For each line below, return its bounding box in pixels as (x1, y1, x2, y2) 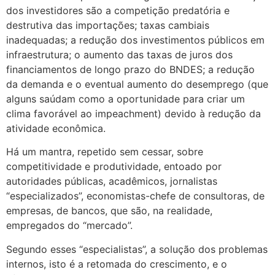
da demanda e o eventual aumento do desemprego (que (6, 77, 268, 90)
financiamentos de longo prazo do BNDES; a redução (6, 63, 255, 76)
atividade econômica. (6, 122, 106, 134)
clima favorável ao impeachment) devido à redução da (6, 107, 261, 120)
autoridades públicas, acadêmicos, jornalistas (6, 175, 217, 188)
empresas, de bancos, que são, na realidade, (6, 204, 212, 217)
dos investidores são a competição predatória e (6, 4, 230, 17)
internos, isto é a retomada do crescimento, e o (6, 257, 227, 270)
